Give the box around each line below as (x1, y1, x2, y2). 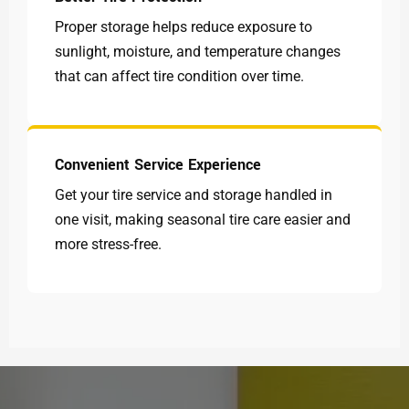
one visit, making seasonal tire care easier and (55, 211, 351, 228)
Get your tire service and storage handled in (55, 186, 332, 204)
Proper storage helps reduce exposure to (55, 18, 312, 36)
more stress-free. (55, 236, 162, 253)
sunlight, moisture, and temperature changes (55, 43, 341, 60)
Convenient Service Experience (55, 154, 261, 175)
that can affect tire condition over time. (55, 68, 304, 85)
